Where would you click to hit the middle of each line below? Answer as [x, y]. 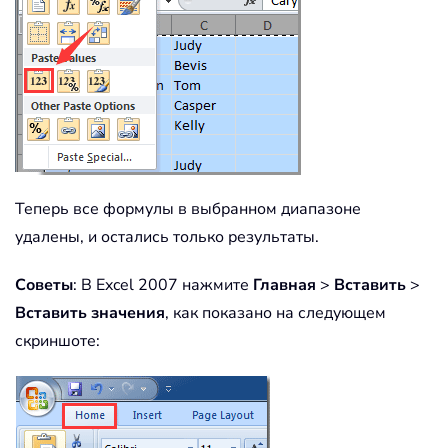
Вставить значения [90, 313]
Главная [284, 285]
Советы [44, 285]
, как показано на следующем [275, 313]
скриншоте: [57, 341]
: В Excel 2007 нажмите [163, 285]
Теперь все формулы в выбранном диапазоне [188, 209]
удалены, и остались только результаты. [167, 237]
